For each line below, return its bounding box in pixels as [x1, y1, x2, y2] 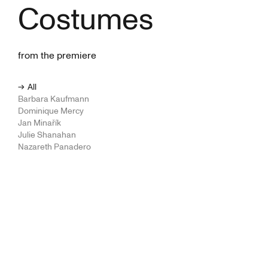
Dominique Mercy [18, 105, 84, 117]
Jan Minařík [18, 117, 61, 129]
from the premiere [18, 49, 96, 63]
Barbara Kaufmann [18, 93, 89, 105]
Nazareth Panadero [18, 141, 91, 153]
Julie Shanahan [18, 129, 76, 141]
